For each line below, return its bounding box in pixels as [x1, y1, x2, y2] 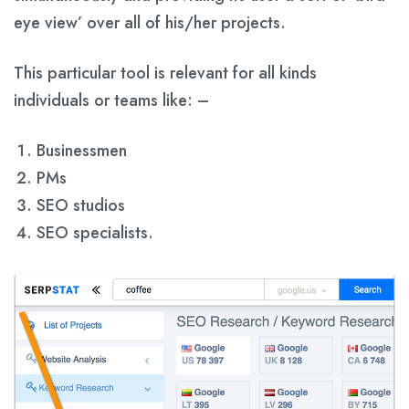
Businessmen [37, 138, 127, 163]
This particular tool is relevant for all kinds [14, 60, 317, 85]
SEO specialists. [37, 220, 153, 245]
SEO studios [37, 193, 125, 217]
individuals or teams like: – [14, 88, 209, 112]
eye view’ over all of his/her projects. [14, 10, 286, 35]
